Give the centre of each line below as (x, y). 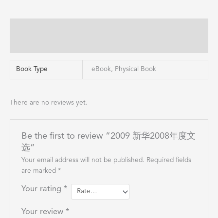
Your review (43, 212)
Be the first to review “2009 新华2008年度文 (108, 136)
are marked (39, 171)
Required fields (169, 160)
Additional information (46, 27)
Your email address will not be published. (83, 160)
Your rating (42, 189)
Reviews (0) (28, 44)
